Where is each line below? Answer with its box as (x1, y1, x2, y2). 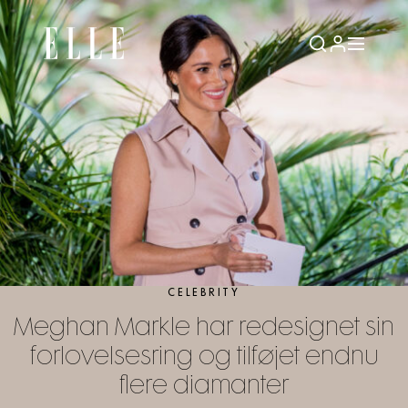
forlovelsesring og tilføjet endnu (29, 346, 379, 371)
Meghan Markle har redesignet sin (14, 317, 394, 342)
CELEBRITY (168, 287, 240, 298)
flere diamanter (119, 375, 289, 400)
